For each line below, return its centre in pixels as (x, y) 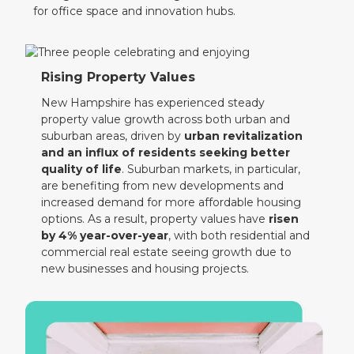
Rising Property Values (119, 77)
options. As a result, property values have (154, 219)
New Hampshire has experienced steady (153, 103)
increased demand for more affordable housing (171, 203)
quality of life (82, 169)
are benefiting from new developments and (163, 186)
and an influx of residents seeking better (166, 153)
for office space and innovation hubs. (135, 11)
